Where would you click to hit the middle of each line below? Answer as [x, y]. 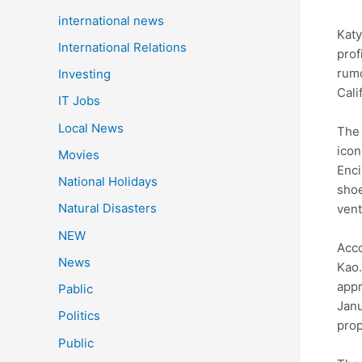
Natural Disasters [107, 208]
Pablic [76, 289]
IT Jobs [79, 101]
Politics [79, 316]
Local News [91, 128]
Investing [84, 74]
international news [111, 20]
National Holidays [108, 182]
